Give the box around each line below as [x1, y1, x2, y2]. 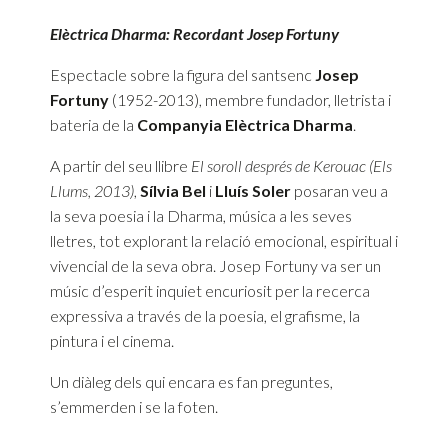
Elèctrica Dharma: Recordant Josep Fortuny [50, 23, 339, 43]
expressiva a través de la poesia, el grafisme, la [50, 305, 360, 325]
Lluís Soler [215, 180, 291, 200]
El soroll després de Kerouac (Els [191, 155, 392, 175]
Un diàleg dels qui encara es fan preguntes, [50, 371, 333, 391]
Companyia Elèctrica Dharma [137, 114, 353, 134]
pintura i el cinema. [50, 330, 174, 350]
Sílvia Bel [140, 180, 206, 200]
